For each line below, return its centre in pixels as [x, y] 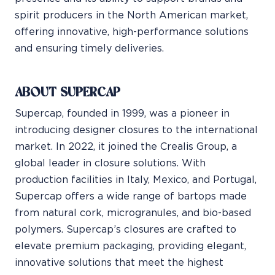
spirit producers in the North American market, [131, 15]
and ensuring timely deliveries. [89, 48]
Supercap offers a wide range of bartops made [131, 196]
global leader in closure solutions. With [110, 163]
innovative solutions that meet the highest [119, 262]
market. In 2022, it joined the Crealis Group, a [126, 146]
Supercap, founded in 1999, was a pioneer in [122, 113]
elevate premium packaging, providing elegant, [130, 246]
